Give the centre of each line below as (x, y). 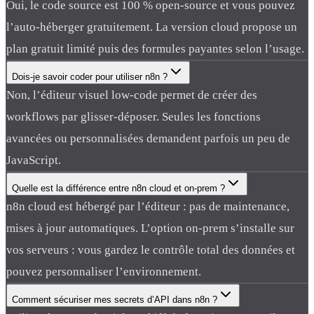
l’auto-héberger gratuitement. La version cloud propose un (152, 27)
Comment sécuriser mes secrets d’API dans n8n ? (115, 299)
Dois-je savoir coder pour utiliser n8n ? (90, 76)
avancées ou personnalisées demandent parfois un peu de (148, 138)
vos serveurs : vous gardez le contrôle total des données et (151, 250)
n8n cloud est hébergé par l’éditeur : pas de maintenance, (148, 206)
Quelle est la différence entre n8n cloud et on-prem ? (118, 188)
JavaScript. (34, 160)
